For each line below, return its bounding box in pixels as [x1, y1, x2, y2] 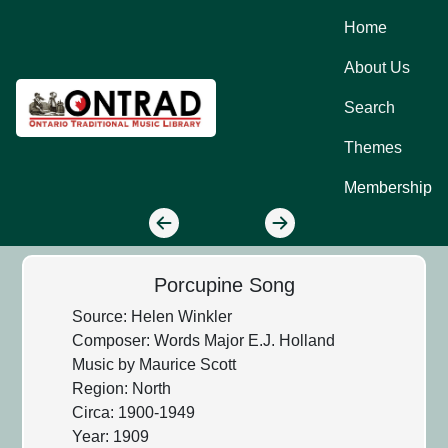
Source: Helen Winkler [72, 307, 233, 325]
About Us [344, 59, 410, 76]
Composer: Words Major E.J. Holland [72, 331, 336, 349]
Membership [344, 179, 432, 196]
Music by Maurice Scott [72, 355, 237, 373]
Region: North [72, 379, 172, 397]
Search [344, 99, 395, 116]
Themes [344, 139, 402, 156]
